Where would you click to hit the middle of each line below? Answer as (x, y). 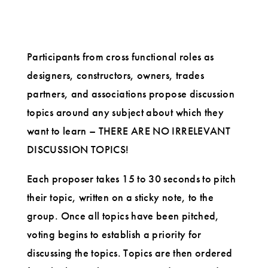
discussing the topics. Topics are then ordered (130, 252)
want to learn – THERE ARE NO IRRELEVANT (129, 130)
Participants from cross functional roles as (121, 56)
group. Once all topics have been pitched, (123, 215)
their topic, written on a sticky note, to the (121, 197)
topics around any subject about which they (126, 112)
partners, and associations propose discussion (131, 93)
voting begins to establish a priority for (114, 234)
